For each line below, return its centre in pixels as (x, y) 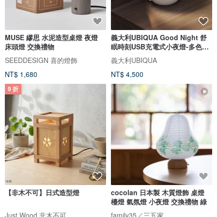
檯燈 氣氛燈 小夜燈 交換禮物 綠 (159, 201)
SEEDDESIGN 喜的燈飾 (41, 60)
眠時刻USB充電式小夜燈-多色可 (160, 46)
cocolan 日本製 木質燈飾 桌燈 (158, 192)
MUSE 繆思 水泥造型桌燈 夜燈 (51, 37)
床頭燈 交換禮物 (30, 46)
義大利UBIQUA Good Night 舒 (159, 37)
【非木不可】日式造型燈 (42, 192)
